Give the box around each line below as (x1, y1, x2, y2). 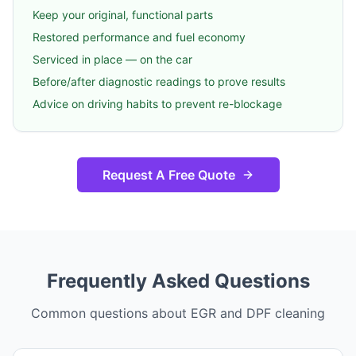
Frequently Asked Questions (46, 269, 310, 292)
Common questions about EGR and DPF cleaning (31, 304, 325, 321)
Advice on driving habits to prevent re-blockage (33, 96, 282, 110)
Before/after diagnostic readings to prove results (33, 74, 285, 88)
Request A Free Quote (102, 166, 235, 183)
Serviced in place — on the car (33, 52, 192, 66)
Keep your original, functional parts (33, 7, 213, 21)
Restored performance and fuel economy (33, 29, 246, 44)
